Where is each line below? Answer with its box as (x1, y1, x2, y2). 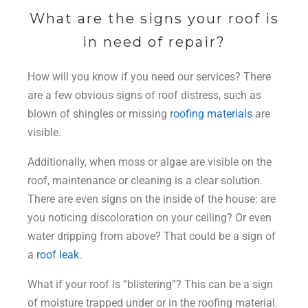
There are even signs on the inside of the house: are (27, 192, 276, 206)
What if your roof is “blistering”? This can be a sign (27, 278, 273, 291)
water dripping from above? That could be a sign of (27, 230, 276, 243)
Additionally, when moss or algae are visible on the (27, 155, 272, 169)
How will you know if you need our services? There (27, 70, 271, 84)
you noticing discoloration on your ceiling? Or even (27, 211, 272, 225)
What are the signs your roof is (29, 10, 279, 27)
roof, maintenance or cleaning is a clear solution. (27, 174, 263, 188)
